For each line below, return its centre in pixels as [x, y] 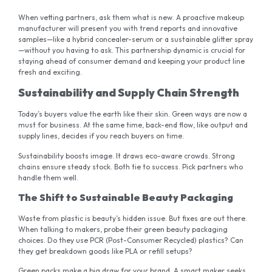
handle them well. [48, 177]
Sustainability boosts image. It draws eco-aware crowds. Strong [127, 155]
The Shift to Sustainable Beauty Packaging [126, 198]
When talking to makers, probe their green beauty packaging [123, 229]
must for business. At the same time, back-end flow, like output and [133, 125]
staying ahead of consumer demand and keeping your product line [131, 61]
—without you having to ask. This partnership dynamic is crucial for [132, 50]
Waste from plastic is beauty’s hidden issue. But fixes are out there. [133, 219]
